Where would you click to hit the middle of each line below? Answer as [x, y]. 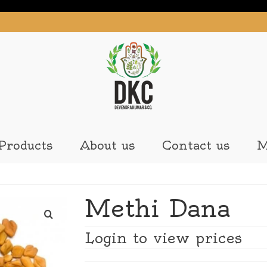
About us [107, 145]
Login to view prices [163, 238]
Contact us [195, 145]
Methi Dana [157, 209]
